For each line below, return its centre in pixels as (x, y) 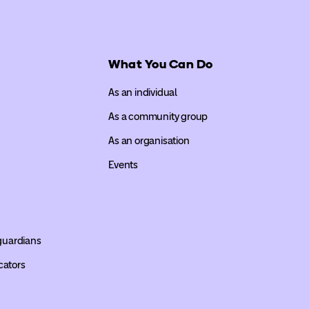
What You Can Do (161, 64)
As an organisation (149, 140)
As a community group (158, 116)
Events (123, 165)
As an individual (143, 92)
